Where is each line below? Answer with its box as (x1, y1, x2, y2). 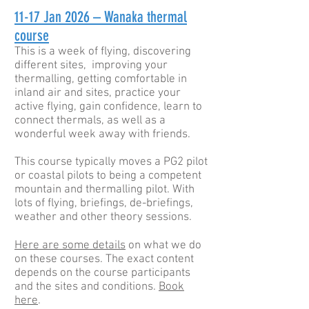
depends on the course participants (14, 266, 190, 280)
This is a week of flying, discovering (14, 45, 191, 59)
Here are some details (14, 239, 126, 252)
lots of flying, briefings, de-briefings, (14, 197, 193, 210)
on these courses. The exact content (14, 252, 194, 266)
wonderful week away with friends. (14, 128, 190, 141)
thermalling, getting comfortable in (14, 72, 187, 86)
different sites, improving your (14, 59, 168, 72)
